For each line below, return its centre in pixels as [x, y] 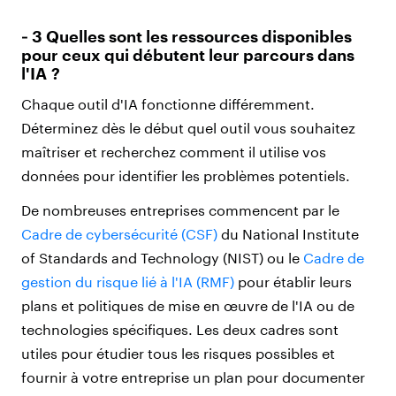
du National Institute [288, 234]
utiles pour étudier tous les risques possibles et [178, 354]
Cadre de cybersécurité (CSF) [119, 234]
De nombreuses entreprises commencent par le [180, 210]
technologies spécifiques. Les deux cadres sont [180, 330]
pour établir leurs [293, 282]
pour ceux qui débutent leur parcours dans [188, 55]
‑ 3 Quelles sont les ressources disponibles [187, 37]
